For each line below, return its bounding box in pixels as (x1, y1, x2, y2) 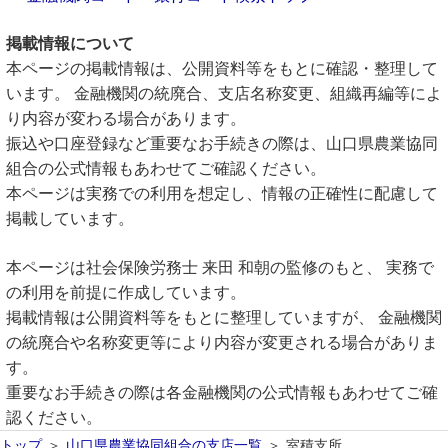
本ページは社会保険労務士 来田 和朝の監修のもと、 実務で (6, 259, 434, 276)
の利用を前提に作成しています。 (6, 284, 246, 301)
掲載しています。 (6, 210, 134, 227)
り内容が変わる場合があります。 (6, 110, 246, 127)
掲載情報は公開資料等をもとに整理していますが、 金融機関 (6, 309, 442, 326)
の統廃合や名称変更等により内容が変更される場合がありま (6, 334, 438, 351)
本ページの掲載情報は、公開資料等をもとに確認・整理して (6, 60, 438, 77)
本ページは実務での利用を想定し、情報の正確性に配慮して (6, 185, 438, 202)
